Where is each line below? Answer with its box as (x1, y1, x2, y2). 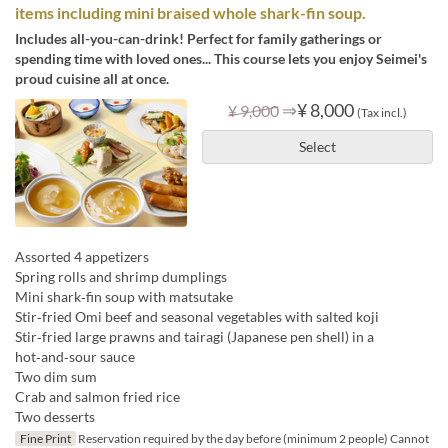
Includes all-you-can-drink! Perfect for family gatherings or (15, 29, 382, 47)
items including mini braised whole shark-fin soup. (15, 2, 366, 22)
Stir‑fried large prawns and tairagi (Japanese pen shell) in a (15, 328, 374, 346)
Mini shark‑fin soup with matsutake (15, 288, 233, 306)
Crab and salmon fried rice (15, 388, 180, 406)
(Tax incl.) (356, 104, 407, 120)
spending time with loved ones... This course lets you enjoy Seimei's (15, 49, 427, 67)
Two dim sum (15, 368, 97, 386)
